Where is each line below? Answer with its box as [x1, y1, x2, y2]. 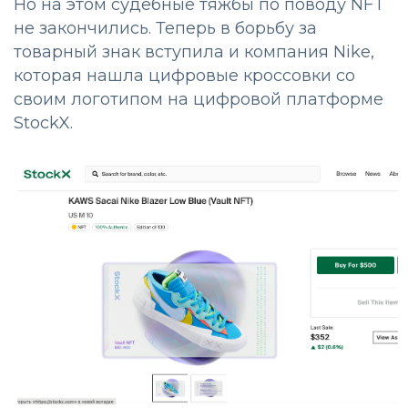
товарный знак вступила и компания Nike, [14, 41, 374, 62]
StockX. [14, 112, 73, 133]
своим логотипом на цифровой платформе [14, 88, 383, 109]
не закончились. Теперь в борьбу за [14, 17, 317, 38]
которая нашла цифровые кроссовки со [14, 65, 355, 86]
